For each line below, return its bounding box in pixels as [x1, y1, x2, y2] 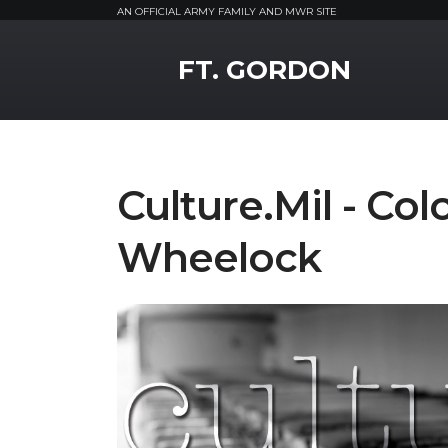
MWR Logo [116, 43, 205, 62]
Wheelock [117, 233, 321, 282]
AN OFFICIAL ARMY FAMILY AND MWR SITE [117, 5, 337, 18]
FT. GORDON [178, 54, 351, 86]
